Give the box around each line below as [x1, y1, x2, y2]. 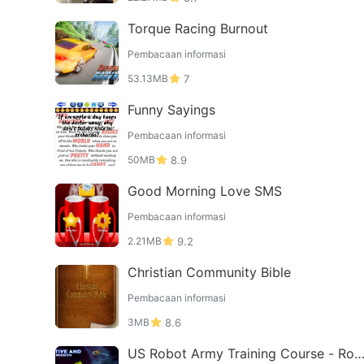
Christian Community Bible [127, 264, 291, 280]
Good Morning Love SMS [127, 183, 282, 199]
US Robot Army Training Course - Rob [127, 345, 362, 362]
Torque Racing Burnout [127, 20, 268, 37]
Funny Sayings [127, 102, 215, 118]
